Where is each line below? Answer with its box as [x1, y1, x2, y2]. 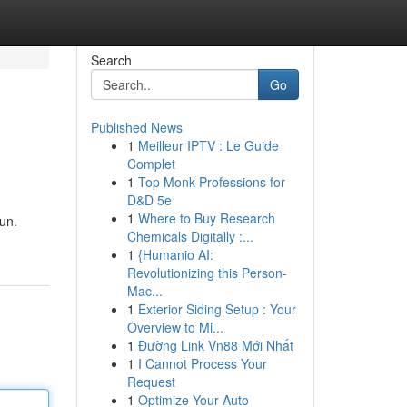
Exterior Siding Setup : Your [137, 300, 296, 318]
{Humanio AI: [137, 245, 213, 263]
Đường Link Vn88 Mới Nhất [137, 336, 293, 354]
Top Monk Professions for [137, 173, 285, 191]
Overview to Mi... [126, 318, 223, 336]
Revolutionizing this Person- [126, 263, 287, 282]
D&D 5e [126, 191, 172, 209]
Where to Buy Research [137, 209, 275, 227]
